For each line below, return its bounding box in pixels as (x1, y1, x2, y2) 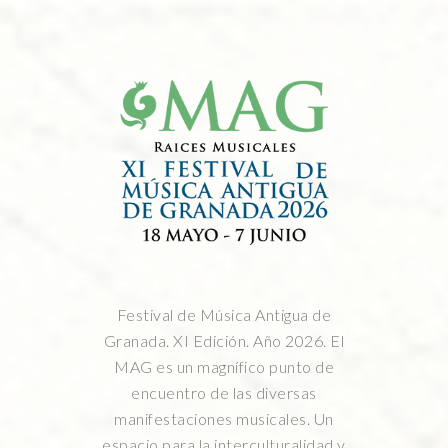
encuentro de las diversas (131, 383, 317, 403)
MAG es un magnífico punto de (114, 357, 334, 377)
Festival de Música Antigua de (116, 305, 332, 325)
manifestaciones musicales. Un (114, 409, 334, 429)
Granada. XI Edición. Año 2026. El (103, 331, 345, 351)
